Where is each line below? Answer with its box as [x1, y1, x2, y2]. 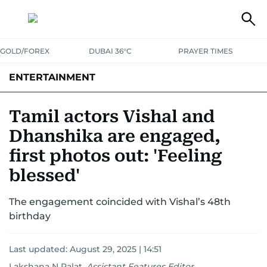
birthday [9, 210, 51, 222]
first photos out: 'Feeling [9, 146, 222, 166]
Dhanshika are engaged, [9, 126, 221, 146]
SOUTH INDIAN [127, 100, 191, 111]
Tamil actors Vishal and [9, 107, 215, 126]
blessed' [9, 166, 80, 185]
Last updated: [9, 244, 70, 254]
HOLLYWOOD [9, 100, 68, 111]
